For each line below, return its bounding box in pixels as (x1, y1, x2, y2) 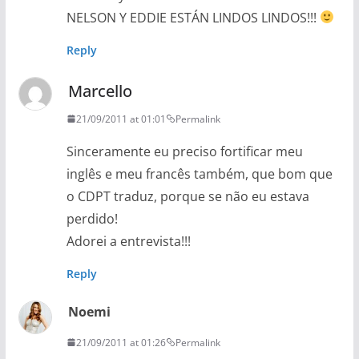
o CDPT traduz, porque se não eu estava (66, 187, 309, 205)
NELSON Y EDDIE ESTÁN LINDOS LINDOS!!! (66, 8, 320, 26)
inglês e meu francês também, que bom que (66, 164, 333, 183)
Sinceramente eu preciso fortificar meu (66, 142, 303, 160)
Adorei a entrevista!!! (66, 232, 191, 250)
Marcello (67, 79, 132, 102)
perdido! (66, 209, 118, 228)
